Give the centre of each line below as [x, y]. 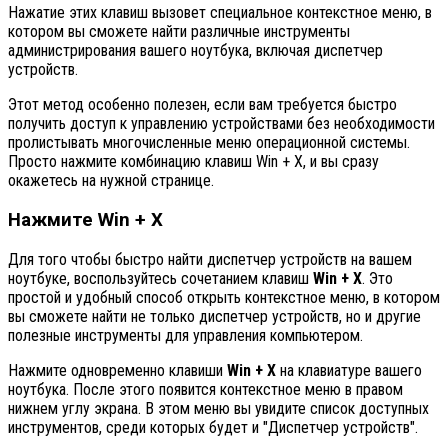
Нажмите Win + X [85, 219]
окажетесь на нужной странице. [111, 181]
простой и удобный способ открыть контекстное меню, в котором [224, 297]
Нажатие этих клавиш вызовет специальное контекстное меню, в [220, 13]
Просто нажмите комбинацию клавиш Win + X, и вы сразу [193, 162]
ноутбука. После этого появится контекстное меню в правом [205, 389]
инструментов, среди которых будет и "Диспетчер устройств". [213, 427]
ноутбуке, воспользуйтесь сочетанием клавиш [160, 278]
